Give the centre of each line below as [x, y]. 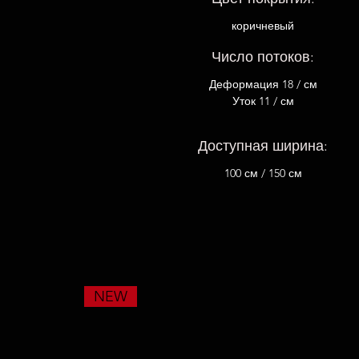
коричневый [263, 26]
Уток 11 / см [263, 101]
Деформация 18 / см [263, 84]
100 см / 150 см [263, 173]
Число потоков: [263, 57]
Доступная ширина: [263, 146]
